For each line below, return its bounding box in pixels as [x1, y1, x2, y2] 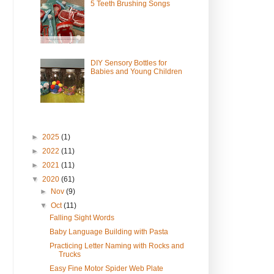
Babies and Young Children [90, 67, 182, 76]
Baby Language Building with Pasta [49, 228, 168, 237]
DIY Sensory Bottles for [90, 58, 167, 67]
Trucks [58, 250, 81, 259]
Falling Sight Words [49, 213, 114, 223]
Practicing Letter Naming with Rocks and [49, 242, 184, 251]
